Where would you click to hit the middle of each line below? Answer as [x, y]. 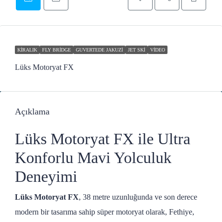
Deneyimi [46, 176]
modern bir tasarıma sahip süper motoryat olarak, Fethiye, [105, 212]
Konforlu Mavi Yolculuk [93, 158]
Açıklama [32, 111]
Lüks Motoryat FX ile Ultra [103, 139]
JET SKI [137, 50]
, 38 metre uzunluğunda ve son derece [138, 197]
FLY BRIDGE [56, 50]
